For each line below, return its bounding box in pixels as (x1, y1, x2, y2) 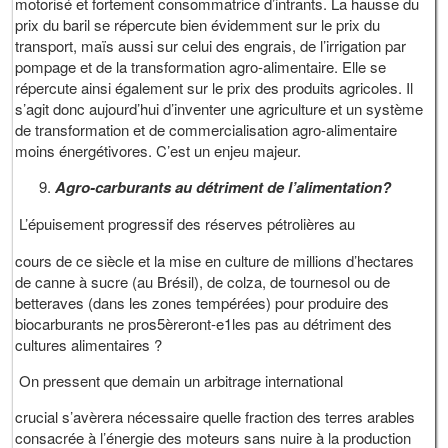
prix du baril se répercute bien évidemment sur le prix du (15, 13, 381, 35)
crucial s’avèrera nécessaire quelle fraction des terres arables (15, 405, 416, 427)
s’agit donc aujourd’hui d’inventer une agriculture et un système (15, 97, 424, 119)
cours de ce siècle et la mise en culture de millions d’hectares (15, 249, 415, 271)
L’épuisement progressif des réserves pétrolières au (19, 212, 356, 234)
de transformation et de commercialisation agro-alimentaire (15, 118, 398, 140)
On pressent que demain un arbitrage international (15, 369, 344, 391)
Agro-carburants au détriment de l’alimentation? (55, 175, 392, 198)
